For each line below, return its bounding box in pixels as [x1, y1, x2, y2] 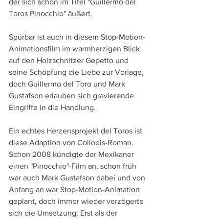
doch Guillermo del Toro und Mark [9, 80, 127, 88]
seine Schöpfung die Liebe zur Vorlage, [9, 68, 146, 77]
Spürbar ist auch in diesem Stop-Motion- [9, 33, 145, 42]
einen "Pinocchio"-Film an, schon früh [9, 162, 138, 171]
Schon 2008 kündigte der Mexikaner [9, 150, 136, 159]
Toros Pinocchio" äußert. [9, 9, 92, 18]
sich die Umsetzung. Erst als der [9, 209, 119, 218]
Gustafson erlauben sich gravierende [9, 91, 136, 100]
